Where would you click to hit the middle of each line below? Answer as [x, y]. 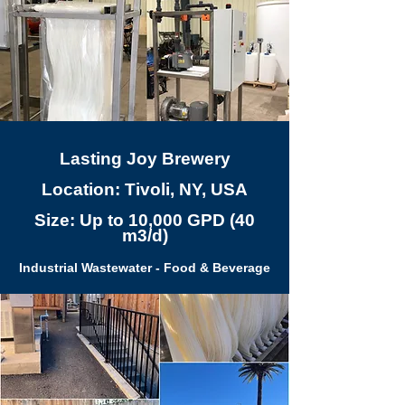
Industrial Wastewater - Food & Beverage [145, 268]
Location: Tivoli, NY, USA [145, 189]
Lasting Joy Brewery [145, 159]
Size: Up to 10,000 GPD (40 [145, 220]
